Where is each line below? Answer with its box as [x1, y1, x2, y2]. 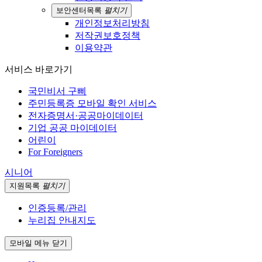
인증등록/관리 [28, 203, 87, 213]
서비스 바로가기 [5, 64, 73, 75]
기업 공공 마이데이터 [28, 123, 117, 133]
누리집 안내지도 [28, 215, 96, 226]
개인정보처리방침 [75, 18, 150, 29]
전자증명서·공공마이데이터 [28, 111, 143, 121]
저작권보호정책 [75, 30, 140, 41]
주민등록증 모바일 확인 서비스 [28, 98, 157, 109]
